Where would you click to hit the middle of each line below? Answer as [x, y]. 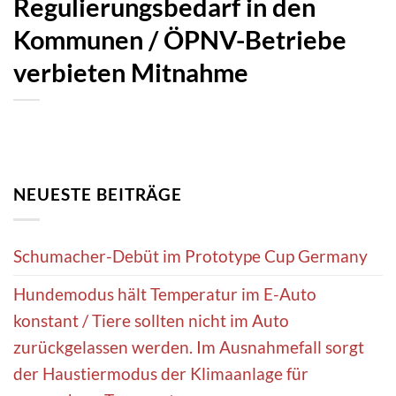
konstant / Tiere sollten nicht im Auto [151, 321]
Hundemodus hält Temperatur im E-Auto [165, 294]
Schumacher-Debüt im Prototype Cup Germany [190, 256]
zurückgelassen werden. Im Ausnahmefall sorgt [189, 347]
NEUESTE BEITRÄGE [98, 194]
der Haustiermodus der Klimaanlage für [161, 374]
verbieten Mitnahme [131, 72]
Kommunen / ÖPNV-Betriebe [180, 39]
